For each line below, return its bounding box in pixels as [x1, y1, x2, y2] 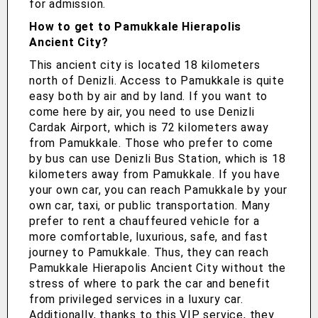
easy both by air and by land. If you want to [29, 89, 268, 104]
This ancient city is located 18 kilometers [29, 58, 261, 72]
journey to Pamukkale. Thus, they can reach [29, 246, 269, 260]
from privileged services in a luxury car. [29, 292, 243, 307]
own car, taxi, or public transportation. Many [29, 199, 270, 213]
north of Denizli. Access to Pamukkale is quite [29, 74, 285, 88]
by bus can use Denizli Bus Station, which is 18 [29, 152, 286, 166]
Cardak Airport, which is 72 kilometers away [29, 121, 269, 135]
